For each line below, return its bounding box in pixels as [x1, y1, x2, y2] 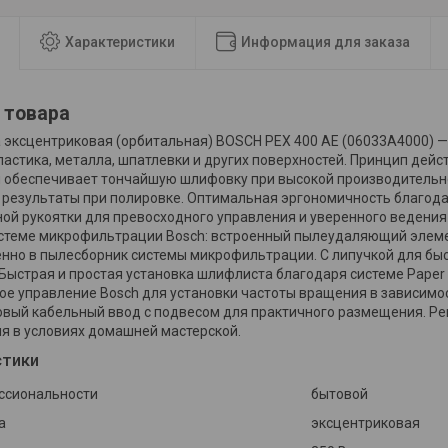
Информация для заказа [241, 33, 410, 50]
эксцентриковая [311, 414, 421, 431]
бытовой [311, 385, 369, 402]
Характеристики [65, 33, 175, 50]
